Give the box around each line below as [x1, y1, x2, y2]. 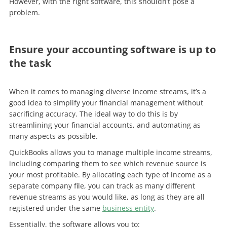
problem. [9, 7, 42, 17]
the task [9, 56, 54, 70]
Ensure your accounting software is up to [9, 42, 216, 56]
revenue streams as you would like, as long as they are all [9, 192, 205, 202]
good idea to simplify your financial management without [9, 97, 203, 107]
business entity [102, 203, 154, 213]
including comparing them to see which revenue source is [9, 158, 206, 168]
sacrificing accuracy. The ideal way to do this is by [9, 108, 178, 119]
